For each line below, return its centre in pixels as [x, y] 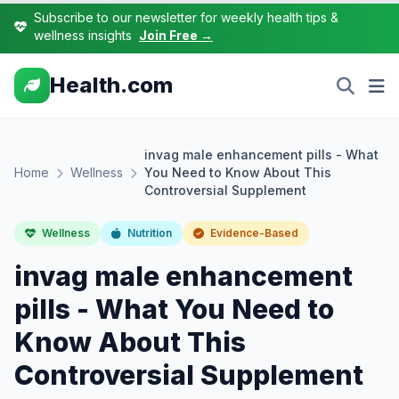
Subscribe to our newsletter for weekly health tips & [186, 17]
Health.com [111, 85]
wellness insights [85, 35]
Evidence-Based [253, 233]
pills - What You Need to [174, 309]
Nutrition [148, 233]
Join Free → [176, 35]
